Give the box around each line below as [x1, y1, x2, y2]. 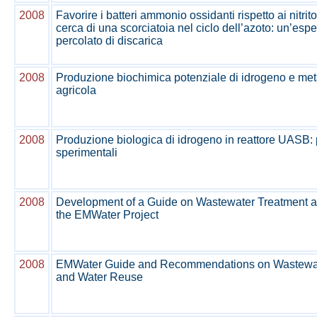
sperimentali [56, 146, 117, 158]
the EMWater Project [56, 209, 158, 221]
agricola [56, 84, 96, 96]
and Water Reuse [56, 271, 143, 283]
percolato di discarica [56, 35, 163, 47]
